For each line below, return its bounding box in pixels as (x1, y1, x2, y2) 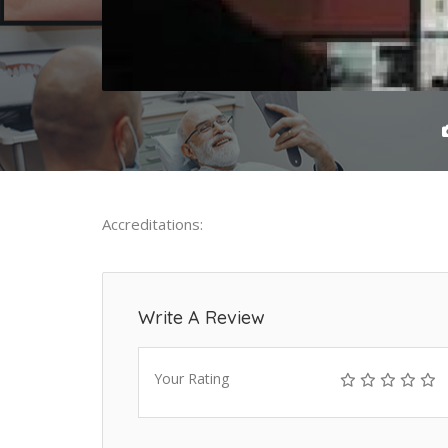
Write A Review (138, 306, 265, 330)
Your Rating (154, 369, 229, 389)
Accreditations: (102, 214, 203, 235)
